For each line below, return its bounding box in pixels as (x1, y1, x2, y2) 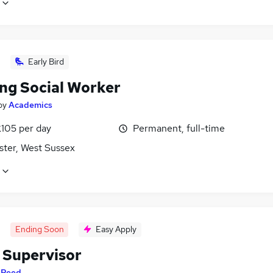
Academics (9, 99, 52, 110)
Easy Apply (96, 224, 136, 235)
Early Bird (28, 55, 64, 67)
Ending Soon (15, 224, 64, 235)
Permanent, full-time (133, 121, 225, 135)
